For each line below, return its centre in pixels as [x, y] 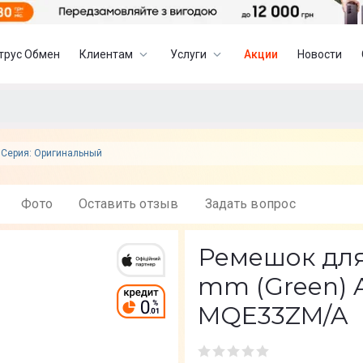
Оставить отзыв [133, 204]
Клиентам [107, 54]
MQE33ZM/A [273, 316]
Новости [320, 54]
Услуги [189, 54]
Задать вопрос [254, 204]
